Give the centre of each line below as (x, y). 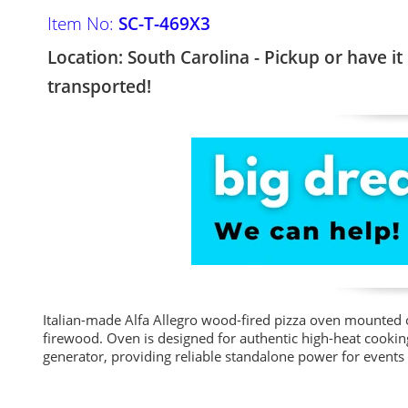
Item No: (83, 24)
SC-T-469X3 (164, 24)
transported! (99, 87)
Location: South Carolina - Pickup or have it (225, 57)
